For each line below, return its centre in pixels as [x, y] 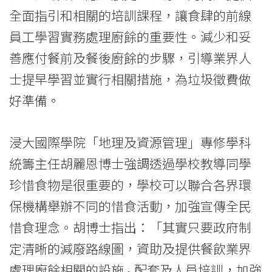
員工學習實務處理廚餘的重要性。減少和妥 [130, 37]
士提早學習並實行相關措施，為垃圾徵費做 [130, 79]
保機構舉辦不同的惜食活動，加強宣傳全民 [130, 206]
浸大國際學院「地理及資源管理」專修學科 [130, 142]
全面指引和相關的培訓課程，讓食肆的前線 [130, 15]
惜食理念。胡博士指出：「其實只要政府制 [130, 227]
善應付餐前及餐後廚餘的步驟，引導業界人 [130, 58]
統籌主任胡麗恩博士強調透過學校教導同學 [130, 163]
